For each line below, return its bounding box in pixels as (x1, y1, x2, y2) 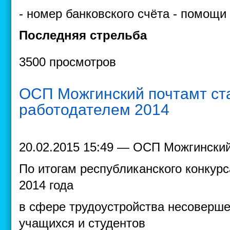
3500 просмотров (19, 55, 116, 69)
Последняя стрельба (19, 28, 147, 42)
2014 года (19, 178, 73, 192)
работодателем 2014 (19, 101, 169, 118)
